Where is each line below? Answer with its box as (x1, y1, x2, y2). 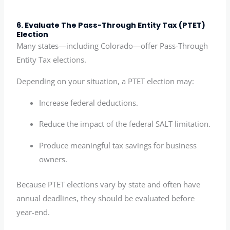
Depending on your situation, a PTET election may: (16, 76, 195, 87)
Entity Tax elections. (16, 54, 87, 65)
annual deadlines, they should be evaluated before (16, 193, 195, 203)
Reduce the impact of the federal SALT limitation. (39, 119, 211, 129)
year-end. (16, 206, 50, 217)
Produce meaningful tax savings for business (39, 140, 197, 150)
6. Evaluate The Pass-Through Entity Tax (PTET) (16, 20, 206, 31)
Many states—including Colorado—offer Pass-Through (16, 41, 208, 51)
